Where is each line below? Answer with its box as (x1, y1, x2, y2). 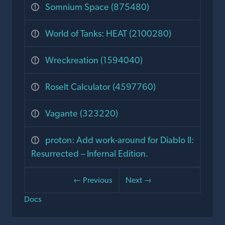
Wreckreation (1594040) (45, 55, 143, 66)
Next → (126, 175, 152, 185)
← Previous (73, 175, 113, 185)
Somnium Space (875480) (45, 2, 149, 13)
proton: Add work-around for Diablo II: (45, 135, 194, 146)
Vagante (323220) (45, 108, 118, 119)
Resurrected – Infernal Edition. (31, 148, 148, 159)
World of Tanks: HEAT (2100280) (45, 28, 171, 39)
